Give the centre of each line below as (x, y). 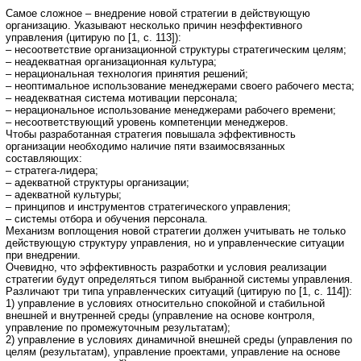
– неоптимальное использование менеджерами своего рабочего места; (180, 85)
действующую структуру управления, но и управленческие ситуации (175, 243)
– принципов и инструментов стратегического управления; (148, 206)
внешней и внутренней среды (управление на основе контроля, (160, 315)
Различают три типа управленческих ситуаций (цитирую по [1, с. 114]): (179, 291)
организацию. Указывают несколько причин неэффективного (154, 25)
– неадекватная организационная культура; (111, 61)
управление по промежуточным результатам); (118, 327)
